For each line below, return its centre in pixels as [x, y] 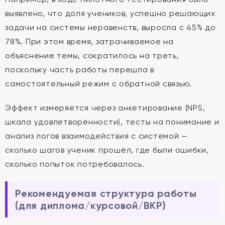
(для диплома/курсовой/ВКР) [91, 205]
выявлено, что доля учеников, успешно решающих [110, 13]
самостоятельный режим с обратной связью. [98, 84]
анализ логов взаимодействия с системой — [96, 136]
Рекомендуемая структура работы [106, 193]
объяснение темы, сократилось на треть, [92, 55]
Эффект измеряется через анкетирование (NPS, [105, 108]
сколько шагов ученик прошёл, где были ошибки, [107, 150]
